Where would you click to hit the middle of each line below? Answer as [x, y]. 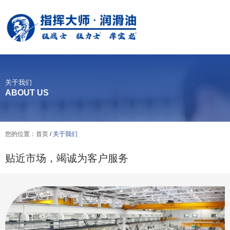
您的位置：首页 [27, 134]
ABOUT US [27, 93]
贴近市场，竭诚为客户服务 [67, 158]
